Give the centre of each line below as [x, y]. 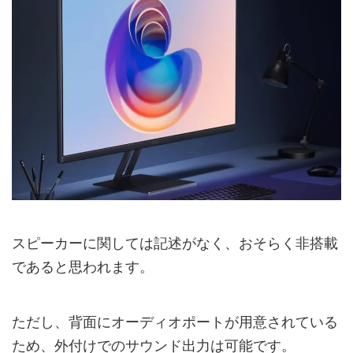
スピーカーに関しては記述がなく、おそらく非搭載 [175, 243]
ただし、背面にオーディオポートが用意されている [175, 322]
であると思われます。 [83, 267]
